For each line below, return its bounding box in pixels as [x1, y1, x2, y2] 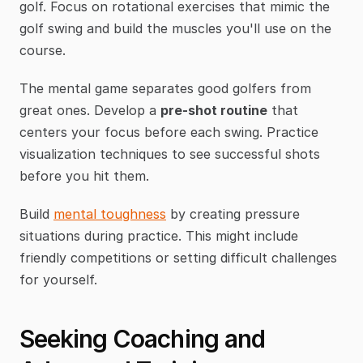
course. [19, 41, 66, 58]
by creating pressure [166, 205, 300, 222]
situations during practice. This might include [19, 227, 298, 244]
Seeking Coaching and [19, 323, 265, 353]
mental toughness [53, 205, 166, 222]
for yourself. [19, 271, 97, 288]
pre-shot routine [160, 101, 267, 118]
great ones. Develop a [19, 101, 160, 118]
